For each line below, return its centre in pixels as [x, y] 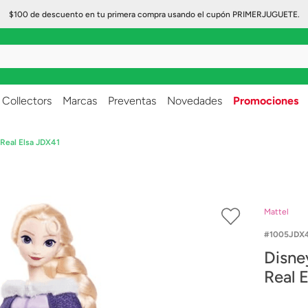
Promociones [266, 101]
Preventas [132, 101]
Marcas [80, 101]
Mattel [276, 212]
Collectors [27, 101]
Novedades [195, 101]
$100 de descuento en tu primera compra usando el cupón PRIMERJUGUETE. [154, 14]
